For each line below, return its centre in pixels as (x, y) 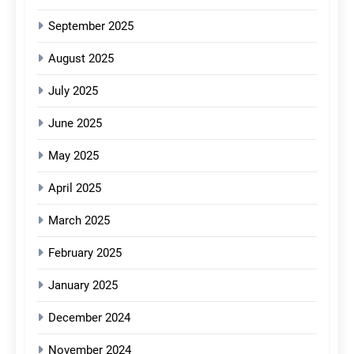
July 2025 (73, 91)
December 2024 (89, 318)
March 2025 (79, 221)
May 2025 (73, 156)
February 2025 (85, 253)
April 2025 (75, 188)
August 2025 (81, 59)
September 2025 (91, 26)
